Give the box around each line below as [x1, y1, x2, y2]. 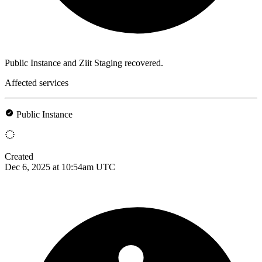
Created [5, 151, 33, 161]
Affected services [5, 77, 68, 88]
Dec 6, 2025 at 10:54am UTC [5, 161, 115, 172]
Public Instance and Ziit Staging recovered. [5, 57, 163, 68]
